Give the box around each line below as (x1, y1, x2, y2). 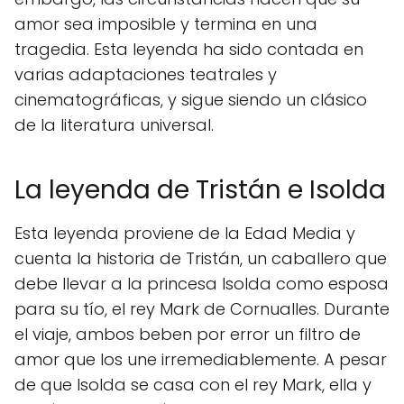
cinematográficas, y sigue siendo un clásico (14, 88, 367, 111)
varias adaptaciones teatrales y (14, 63, 277, 86)
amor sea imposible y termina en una (14, 13, 317, 35)
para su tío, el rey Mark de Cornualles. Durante (14, 298, 390, 320)
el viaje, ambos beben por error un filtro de (14, 323, 361, 345)
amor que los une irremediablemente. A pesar (14, 348, 387, 371)
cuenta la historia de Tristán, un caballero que (14, 247, 387, 270)
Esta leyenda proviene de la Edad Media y (14, 222, 355, 244)
